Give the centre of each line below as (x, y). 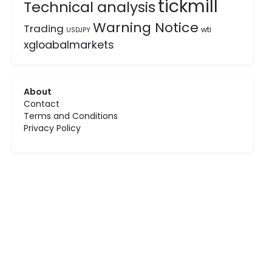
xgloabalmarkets (69, 45)
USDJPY (79, 30)
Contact (42, 104)
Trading (44, 29)
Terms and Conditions (71, 116)
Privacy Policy (53, 128)
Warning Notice (146, 28)
